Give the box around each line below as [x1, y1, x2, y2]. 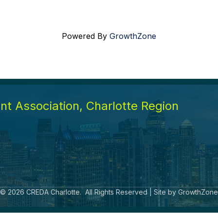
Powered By [62, 31, 109, 41]
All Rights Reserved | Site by [83, 188, 178, 197]
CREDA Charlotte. [24, 188, 83, 197]
